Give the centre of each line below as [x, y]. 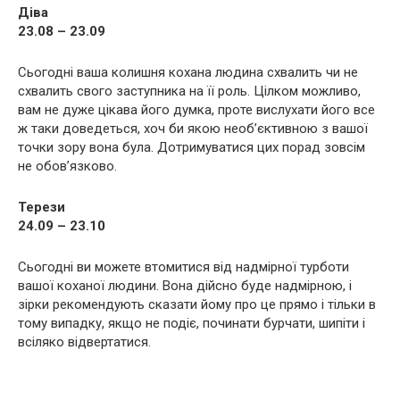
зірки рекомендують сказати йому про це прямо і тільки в [197, 305]
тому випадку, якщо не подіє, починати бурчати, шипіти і [192, 324]
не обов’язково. [67, 167]
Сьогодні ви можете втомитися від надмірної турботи [183, 267]
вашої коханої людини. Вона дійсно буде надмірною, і [185, 286]
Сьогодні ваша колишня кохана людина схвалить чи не [188, 73]
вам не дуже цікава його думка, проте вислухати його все [196, 110]
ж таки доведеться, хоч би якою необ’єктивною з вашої [193, 129]
